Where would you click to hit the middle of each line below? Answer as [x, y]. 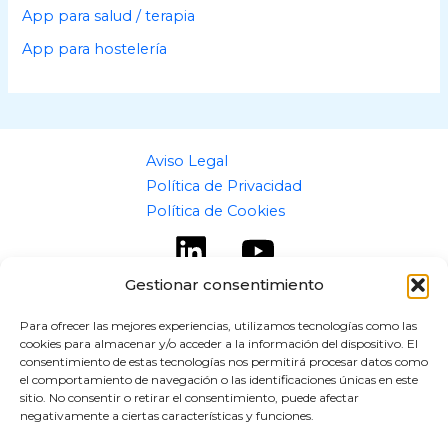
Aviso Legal [187, 161]
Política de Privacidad [224, 186]
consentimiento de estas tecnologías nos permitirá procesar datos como [224, 361]
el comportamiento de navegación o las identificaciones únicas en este [219, 379]
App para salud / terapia [109, 16]
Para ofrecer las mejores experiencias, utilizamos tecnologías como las [218, 325]
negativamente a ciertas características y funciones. [167, 415]
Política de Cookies [215, 211]
